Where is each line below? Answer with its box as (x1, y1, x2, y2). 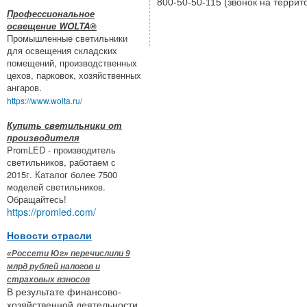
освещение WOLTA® (7, 19, 97, 32)
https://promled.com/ (7, 204, 96, 219)
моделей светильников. (7, 180, 106, 193)
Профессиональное (7, 6, 95, 20)
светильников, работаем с (7, 155, 116, 169)
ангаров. (7, 80, 42, 94)
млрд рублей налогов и (7, 261, 100, 271)
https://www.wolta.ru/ (7, 94, 82, 106)
